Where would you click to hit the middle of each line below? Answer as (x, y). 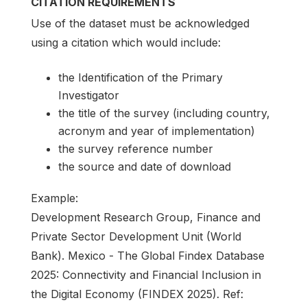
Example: (54, 198)
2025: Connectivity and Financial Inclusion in (146, 274)
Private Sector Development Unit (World (136, 236)
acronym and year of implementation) (157, 131)
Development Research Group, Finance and (146, 217)
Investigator (89, 95)
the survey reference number (136, 148)
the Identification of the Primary (140, 77)
